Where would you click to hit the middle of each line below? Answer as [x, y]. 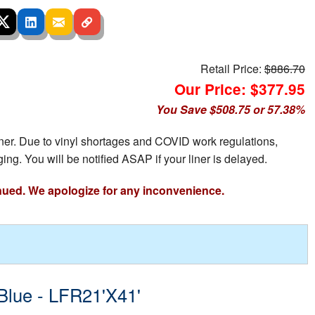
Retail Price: [232, 69]
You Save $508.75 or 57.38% [230, 110]
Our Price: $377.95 [239, 89]
